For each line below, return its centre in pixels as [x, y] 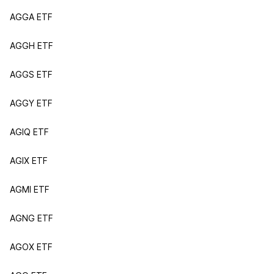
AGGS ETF [31, 74]
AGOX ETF [31, 247]
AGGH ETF [31, 46]
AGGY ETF [31, 103]
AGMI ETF [30, 189]
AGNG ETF [31, 218]
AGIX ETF [29, 161]
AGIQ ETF [29, 132]
